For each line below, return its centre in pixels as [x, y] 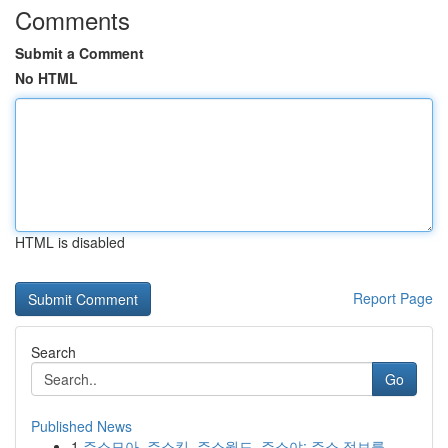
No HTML [46, 78]
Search [53, 352]
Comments [72, 19]
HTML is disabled [70, 242]
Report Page [393, 298]
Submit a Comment [79, 53]
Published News [81, 426]
